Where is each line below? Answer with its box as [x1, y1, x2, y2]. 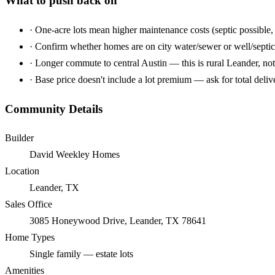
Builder [5, 133, 34, 144]
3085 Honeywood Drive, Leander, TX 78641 [29, 215, 206, 227]
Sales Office [5, 199, 52, 210]
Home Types [5, 232, 55, 243]
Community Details [5, 102, 103, 115]
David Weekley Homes [29, 149, 120, 160]
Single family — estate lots [29, 249, 133, 260]
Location [5, 166, 39, 177]
